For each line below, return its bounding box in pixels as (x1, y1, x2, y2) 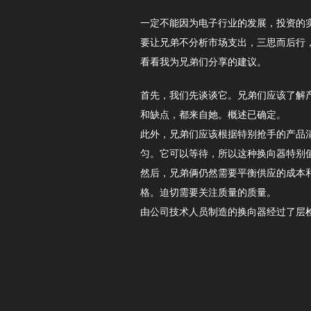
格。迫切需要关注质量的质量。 (140, 187, 276, 199)
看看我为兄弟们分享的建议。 (140, 56, 267, 68)
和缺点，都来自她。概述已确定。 (140, 109, 286, 121)
